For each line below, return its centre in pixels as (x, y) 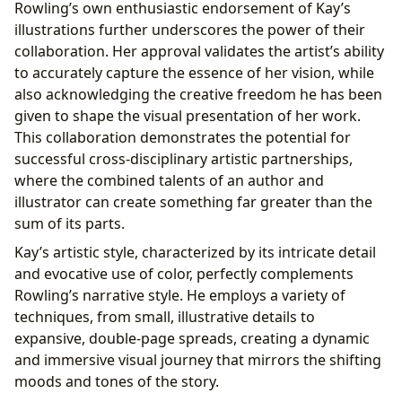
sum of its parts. (70, 223)
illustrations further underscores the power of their (190, 29)
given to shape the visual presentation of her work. (188, 115)
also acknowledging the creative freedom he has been (198, 94)
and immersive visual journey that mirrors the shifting (198, 359)
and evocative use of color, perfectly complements (184, 273)
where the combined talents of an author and (169, 180)
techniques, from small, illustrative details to (165, 316)
